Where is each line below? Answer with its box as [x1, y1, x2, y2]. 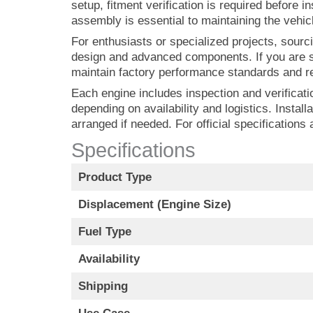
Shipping [78, 279, 128, 293]
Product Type [78, 170, 152, 184]
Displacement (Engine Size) [78, 198, 231, 211]
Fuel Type [78, 225, 131, 238]
